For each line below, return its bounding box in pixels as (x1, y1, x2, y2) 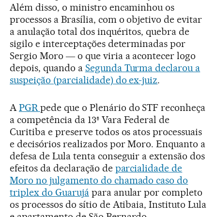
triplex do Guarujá (10, 186, 89, 198)
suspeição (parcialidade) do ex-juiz (10, 74, 158, 86)
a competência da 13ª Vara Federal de (10, 114, 170, 125)
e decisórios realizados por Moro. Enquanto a (10, 138, 206, 150)
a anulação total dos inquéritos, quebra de (10, 26, 190, 37)
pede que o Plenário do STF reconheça (40, 102, 206, 113)
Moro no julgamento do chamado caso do (10, 174, 188, 186)
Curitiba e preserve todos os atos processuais (10, 126, 202, 138)
